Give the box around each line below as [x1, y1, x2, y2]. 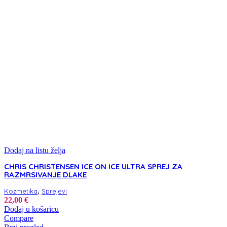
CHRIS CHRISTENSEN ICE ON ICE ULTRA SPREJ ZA [4, 162, 182, 172]
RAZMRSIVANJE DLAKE [4, 170, 87, 180]
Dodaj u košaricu [4, 205, 59, 214]
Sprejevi [42, 187, 67, 196]
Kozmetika [4, 187, 37, 196]
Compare [4, 214, 33, 223]
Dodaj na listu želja [4, 146, 65, 155]
